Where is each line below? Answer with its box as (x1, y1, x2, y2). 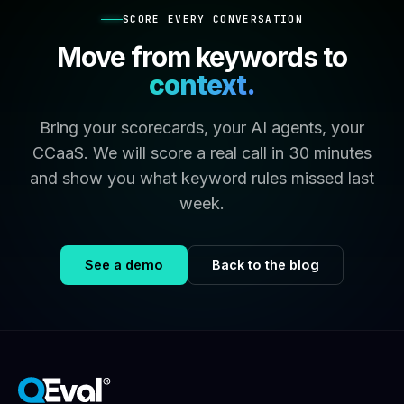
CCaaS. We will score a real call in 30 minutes (32, 143, 372, 162)
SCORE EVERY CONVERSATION (123, 13, 303, 25)
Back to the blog (212, 257, 319, 272)
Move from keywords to (57, 41, 347, 73)
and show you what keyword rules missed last (30, 169, 374, 188)
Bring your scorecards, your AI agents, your (40, 118, 364, 137)
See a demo (85, 257, 163, 272)
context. (149, 69, 255, 101)
